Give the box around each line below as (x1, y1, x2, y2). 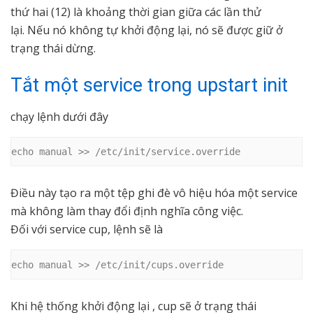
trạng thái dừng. (10, 40, 96, 56)
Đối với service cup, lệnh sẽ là (10, 221, 163, 238)
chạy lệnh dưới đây (10, 108, 108, 124)
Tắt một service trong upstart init (10, 74, 288, 97)
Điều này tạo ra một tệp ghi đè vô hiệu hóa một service (10, 185, 298, 201)
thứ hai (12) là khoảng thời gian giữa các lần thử (10, 3, 261, 20)
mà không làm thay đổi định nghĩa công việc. (10, 203, 243, 219)
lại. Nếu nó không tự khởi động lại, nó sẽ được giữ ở (10, 22, 283, 38)
